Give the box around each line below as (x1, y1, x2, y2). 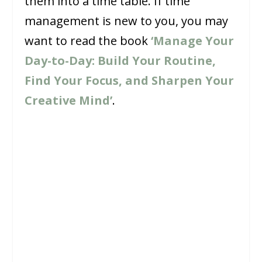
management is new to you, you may (25, 13, 229, 29)
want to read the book (25, 33, 151, 49)
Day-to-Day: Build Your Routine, (25, 53, 216, 69)
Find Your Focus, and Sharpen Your (25, 73, 235, 89)
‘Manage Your (151, 33, 235, 49)
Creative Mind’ (25, 92, 113, 109)
